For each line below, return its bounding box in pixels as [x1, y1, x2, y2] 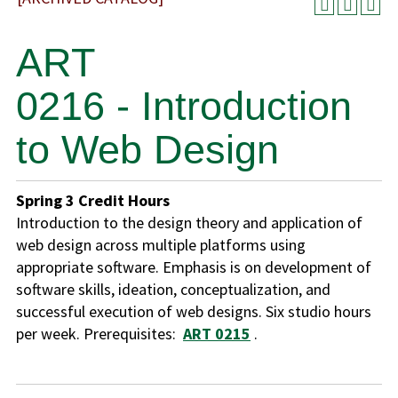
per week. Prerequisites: [16, 323, 183, 344]
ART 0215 [183, 323, 251, 344]
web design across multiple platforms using [16, 235, 306, 255]
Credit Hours [78, 190, 170, 211]
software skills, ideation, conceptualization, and [16, 279, 330, 299]
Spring [16, 190, 62, 211]
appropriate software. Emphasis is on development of [16, 257, 371, 277]
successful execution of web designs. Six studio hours [16, 301, 371, 322]
